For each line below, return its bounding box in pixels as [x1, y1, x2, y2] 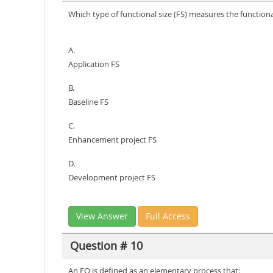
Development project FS [68, 172, 155, 183]
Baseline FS [68, 96, 108, 107]
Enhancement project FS [68, 134, 157, 145]
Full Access [146, 210, 190, 222]
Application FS [68, 58, 119, 69]
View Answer [76, 210, 128, 222]
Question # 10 [69, 238, 143, 253]
